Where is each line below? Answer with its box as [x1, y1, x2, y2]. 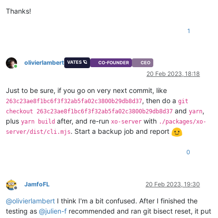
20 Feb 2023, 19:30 [145, 180, 200, 188]
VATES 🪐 [67, 59, 87, 65]
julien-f [45, 206, 67, 215]
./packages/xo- [159, 118, 206, 126]
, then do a [142, 96, 178, 105]
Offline [15, 187, 33, 195]
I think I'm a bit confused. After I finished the [55, 196, 198, 205]
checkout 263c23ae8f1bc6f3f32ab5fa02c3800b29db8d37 [6, 108, 173, 115]
